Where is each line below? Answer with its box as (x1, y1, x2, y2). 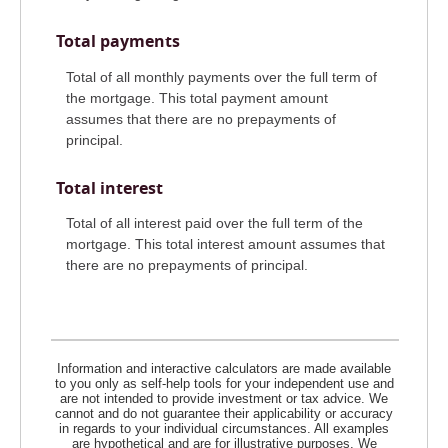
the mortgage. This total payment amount (66, 89, 328, 106)
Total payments (56, 30, 180, 53)
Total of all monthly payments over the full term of (66, 68, 377, 85)
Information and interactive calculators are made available (57, 360, 391, 376)
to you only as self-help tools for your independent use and (54, 375, 394, 391)
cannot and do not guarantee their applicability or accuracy (55, 405, 393, 421)
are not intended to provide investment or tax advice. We (60, 390, 388, 406)
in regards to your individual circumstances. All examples (59, 420, 389, 436)
